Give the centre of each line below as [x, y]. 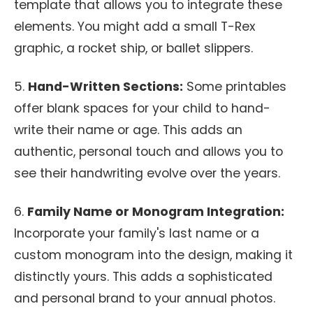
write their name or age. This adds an [128, 130]
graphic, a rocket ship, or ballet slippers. [133, 48]
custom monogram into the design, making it [153, 255]
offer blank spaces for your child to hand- [142, 108]
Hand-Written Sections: [105, 87]
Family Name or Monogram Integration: [156, 212]
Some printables [235, 87]
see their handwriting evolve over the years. [147, 173]
